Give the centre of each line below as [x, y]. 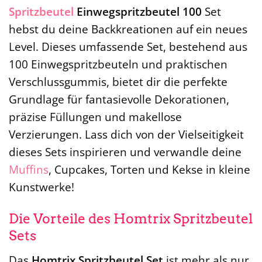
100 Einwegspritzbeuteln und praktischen [118, 64]
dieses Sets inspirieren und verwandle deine [125, 152]
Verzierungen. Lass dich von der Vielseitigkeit [126, 135]
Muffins [29, 170]
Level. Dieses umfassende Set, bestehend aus [128, 47]
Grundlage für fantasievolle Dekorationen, [119, 99]
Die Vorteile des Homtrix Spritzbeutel [131, 219]
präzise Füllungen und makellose [95, 117]
